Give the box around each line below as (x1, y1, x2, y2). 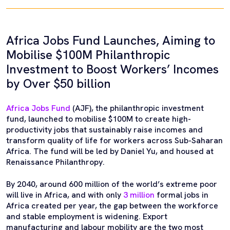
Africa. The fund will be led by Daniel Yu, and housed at (6, 146, 214, 157)
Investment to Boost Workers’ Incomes (6, 61, 219, 77)
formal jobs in (155, 189, 208, 201)
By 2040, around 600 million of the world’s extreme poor (6, 179, 217, 190)
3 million (123, 189, 155, 201)
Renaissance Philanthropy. (6, 157, 105, 167)
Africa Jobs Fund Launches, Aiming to (6, 32, 215, 48)
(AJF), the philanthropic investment (70, 103, 204, 113)
